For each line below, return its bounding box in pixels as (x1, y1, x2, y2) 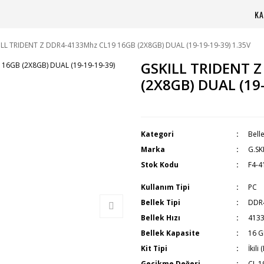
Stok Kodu (141, 160, 179, 170)
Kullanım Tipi (141, 182, 190, 192)
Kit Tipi (141, 243, 167, 253)
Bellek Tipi (141, 197, 180, 207)
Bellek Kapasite (141, 228, 200, 238)
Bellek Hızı (141, 213, 180, 223)
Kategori (141, 129, 174, 139)
